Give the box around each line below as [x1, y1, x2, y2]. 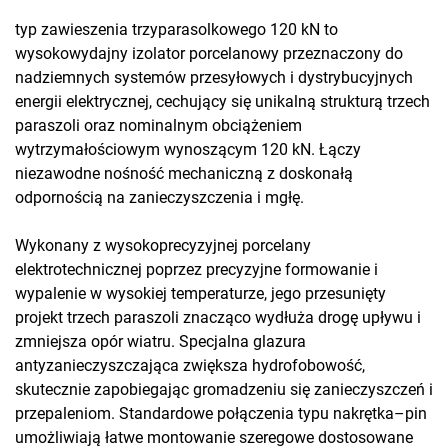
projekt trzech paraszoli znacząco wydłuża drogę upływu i [15, 308, 421, 328]
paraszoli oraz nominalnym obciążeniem [15, 116, 302, 136]
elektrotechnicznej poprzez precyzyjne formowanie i [15, 260, 378, 280]
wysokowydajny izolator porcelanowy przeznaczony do [15, 44, 403, 64]
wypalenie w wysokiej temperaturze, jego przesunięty [15, 284, 386, 304]
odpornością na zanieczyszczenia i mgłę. [15, 188, 304, 208]
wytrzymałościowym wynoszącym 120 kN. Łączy [15, 140, 361, 160]
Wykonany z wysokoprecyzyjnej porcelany [15, 236, 311, 256]
